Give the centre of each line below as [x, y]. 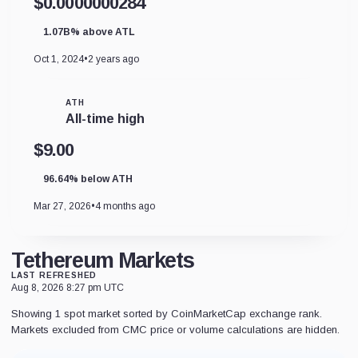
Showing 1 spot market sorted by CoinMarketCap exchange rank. [167, 313]
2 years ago [113, 59]
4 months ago [125, 206]
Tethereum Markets [103, 260]
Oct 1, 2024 [59, 59]
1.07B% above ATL [89, 32]
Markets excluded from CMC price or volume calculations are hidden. [175, 329]
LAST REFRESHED [54, 275]
